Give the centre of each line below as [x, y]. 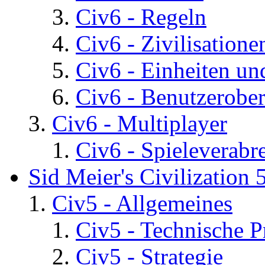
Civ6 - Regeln [141, 17]
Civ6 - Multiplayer [140, 124]
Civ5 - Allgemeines [142, 203]
